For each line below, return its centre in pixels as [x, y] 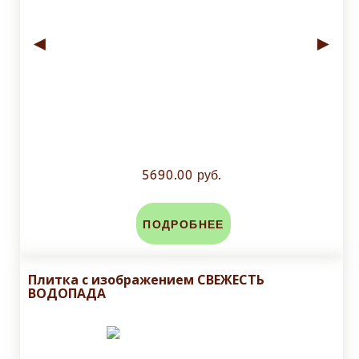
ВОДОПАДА [67, 294]
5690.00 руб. [182, 175]
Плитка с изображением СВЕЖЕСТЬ [146, 280]
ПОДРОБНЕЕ [184, 225]
